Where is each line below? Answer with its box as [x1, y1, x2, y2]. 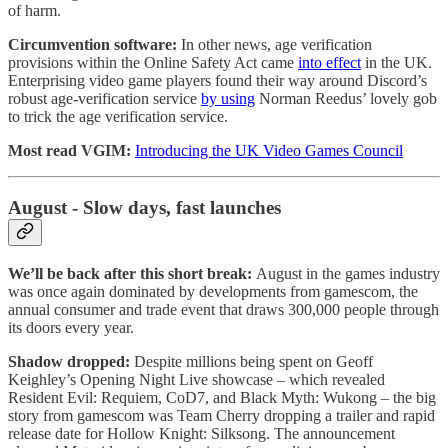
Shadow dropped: [8, 352, 134, 370]
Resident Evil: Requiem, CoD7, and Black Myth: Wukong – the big [8, 388, 436, 406]
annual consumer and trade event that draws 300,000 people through [8, 300, 439, 318]
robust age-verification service [8, 90, 201, 108]
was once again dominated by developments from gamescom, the [8, 282, 418, 300]
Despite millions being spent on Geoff [134, 352, 373, 370]
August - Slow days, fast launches [8, 196, 281, 218]
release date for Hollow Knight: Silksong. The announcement [8, 424, 395, 442]
